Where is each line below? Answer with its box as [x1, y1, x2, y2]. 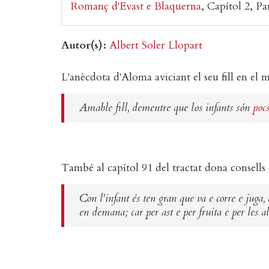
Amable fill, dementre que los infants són [79, 100, 253, 115]
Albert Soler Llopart [109, 37, 202, 53]
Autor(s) [61, 37, 103, 53]
